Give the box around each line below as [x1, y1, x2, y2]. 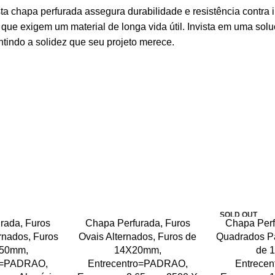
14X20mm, [114, 245, 161, 255]
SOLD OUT [220, 211, 257, 219]
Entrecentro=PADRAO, [87, 258, 188, 269]
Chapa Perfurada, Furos [85, 218, 190, 228]
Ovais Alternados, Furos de [79, 231, 196, 242]
